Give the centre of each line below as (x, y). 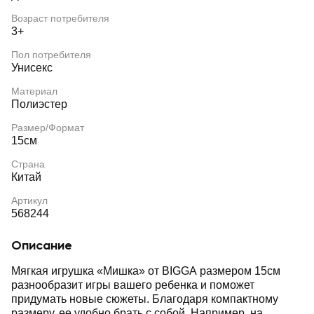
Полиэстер (39, 104)
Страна (28, 164)
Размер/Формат (48, 128)
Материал (34, 91)
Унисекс (32, 68)
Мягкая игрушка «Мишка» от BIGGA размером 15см (146, 271)
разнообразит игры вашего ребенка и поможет (133, 285)
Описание (42, 245)
